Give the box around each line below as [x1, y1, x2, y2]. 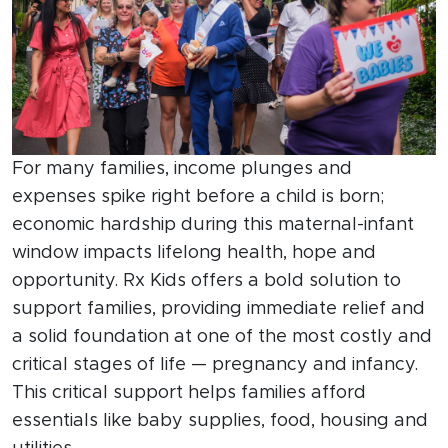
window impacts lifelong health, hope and [12, 243, 376, 262]
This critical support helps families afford [12, 383, 366, 402]
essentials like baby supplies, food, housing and [12, 411, 428, 430]
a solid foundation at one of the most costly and [12, 327, 432, 346]
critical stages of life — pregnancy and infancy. [12, 355, 418, 374]
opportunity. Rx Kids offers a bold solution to [12, 271, 401, 290]
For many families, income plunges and [12, 159, 352, 178]
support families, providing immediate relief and [12, 299, 425, 318]
